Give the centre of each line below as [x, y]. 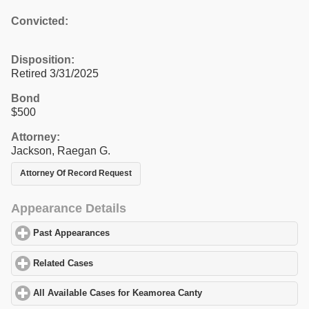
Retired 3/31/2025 [55, 73]
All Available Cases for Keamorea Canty [118, 293]
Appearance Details [69, 208]
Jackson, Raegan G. [61, 150]
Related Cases [63, 263]
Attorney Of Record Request [76, 173]
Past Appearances [72, 233]
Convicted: [40, 21]
